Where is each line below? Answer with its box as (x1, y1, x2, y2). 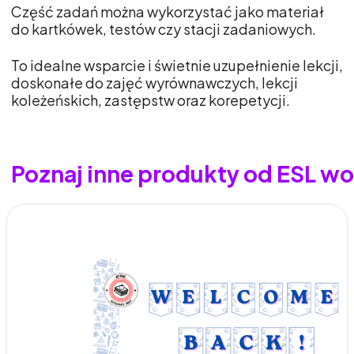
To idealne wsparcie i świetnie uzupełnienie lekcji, (11, 56, 343, 75)
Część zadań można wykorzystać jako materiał (11, 2, 324, 21)
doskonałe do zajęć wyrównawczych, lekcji (11, 73, 298, 92)
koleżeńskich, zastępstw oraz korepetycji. (11, 91, 290, 110)
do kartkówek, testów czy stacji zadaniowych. (11, 20, 316, 39)
